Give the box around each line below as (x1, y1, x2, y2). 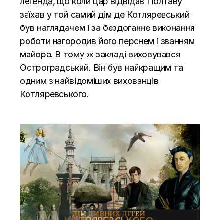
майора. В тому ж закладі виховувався (20, 49, 181, 59)
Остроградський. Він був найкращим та (20, 62, 183, 73)
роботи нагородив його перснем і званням (20, 35, 195, 46)
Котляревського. (20, 88, 89, 99)
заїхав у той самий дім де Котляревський (20, 9, 190, 20)
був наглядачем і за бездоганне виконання (20, 22, 195, 33)
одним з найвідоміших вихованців (20, 75, 159, 86)
